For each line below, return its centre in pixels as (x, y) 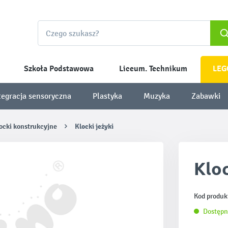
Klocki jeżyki (94, 126)
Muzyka (157, 96)
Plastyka (107, 96)
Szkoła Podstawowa (59, 69)
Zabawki (206, 96)
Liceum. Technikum (153, 69)
